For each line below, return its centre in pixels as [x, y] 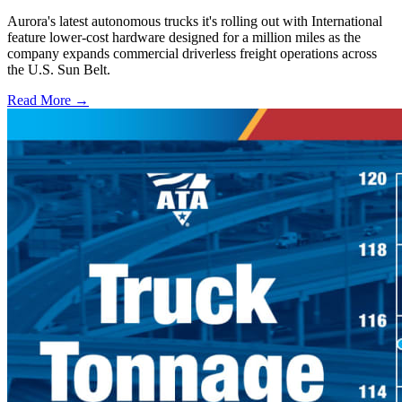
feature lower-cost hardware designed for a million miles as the [184, 38]
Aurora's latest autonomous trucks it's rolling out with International [195, 22]
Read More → [48, 100]
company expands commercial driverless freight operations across [192, 54]
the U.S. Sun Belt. [59, 70]
